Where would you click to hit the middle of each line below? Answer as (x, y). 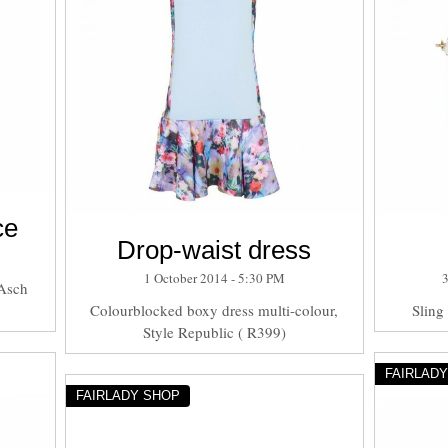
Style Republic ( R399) (214, 331)
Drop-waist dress (214, 249)
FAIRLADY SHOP (127, 395)
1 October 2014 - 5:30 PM (214, 277)
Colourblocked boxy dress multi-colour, (214, 309)
